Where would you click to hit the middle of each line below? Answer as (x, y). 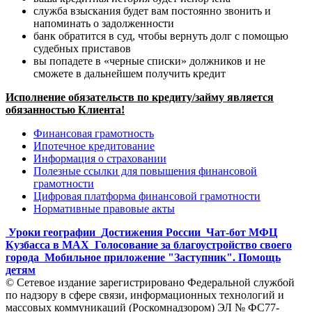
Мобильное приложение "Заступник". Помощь (163, 257)
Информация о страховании (100, 158)
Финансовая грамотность (94, 133)
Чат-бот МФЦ (242, 232)
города (22, 257)
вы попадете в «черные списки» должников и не (149, 61)
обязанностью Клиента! (65, 109)
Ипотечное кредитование (94, 146)
